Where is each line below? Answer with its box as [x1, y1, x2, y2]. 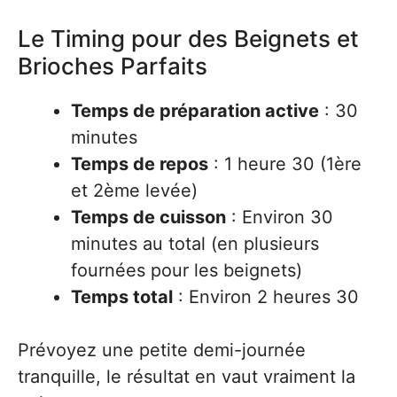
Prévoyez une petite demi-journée [18, 339, 306, 361]
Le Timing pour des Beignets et [18, 25, 359, 52]
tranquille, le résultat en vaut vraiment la [18, 366, 355, 387]
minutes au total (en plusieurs [71, 233, 319, 254]
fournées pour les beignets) [71, 260, 302, 281]
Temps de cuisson [71, 206, 226, 228]
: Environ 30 [226, 206, 333, 228]
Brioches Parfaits [18, 52, 207, 80]
